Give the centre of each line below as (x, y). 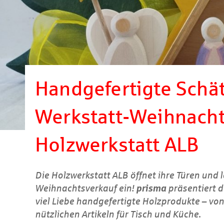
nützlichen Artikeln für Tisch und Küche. (118, 214)
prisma (151, 188)
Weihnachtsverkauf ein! (85, 188)
